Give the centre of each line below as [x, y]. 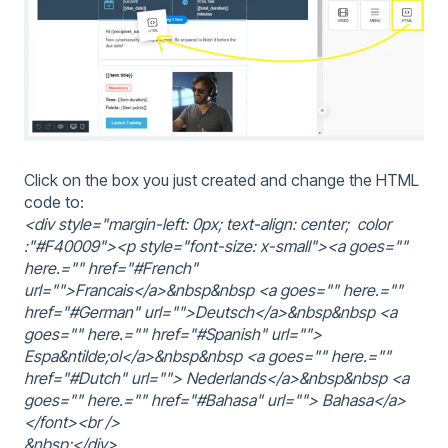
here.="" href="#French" [111, 267]
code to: [54, 201]
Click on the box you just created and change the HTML [221, 179]
